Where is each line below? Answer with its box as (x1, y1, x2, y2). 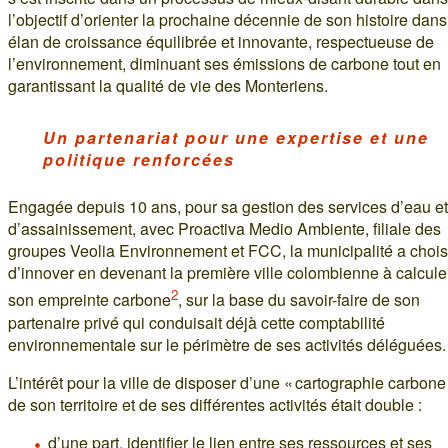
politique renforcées (43, 148, 235, 172)
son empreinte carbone (8, 288, 171, 312)
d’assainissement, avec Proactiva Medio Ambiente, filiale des (8, 217, 441, 241)
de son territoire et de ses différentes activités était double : (8, 392, 422, 416)
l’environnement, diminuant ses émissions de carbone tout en (8, 52, 441, 76)
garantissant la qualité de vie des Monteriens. (8, 74, 328, 98)
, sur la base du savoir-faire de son (178, 288, 420, 312)
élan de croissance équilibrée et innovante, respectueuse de (8, 30, 434, 54)
